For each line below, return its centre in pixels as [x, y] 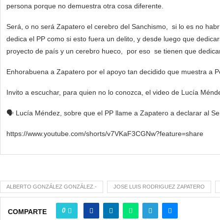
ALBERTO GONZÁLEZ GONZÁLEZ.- [52, 187]
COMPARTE [27, 212]
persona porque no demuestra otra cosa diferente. [85, 6]
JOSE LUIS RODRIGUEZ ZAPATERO [159, 187]
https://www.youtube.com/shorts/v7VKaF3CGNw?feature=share [105, 134]
